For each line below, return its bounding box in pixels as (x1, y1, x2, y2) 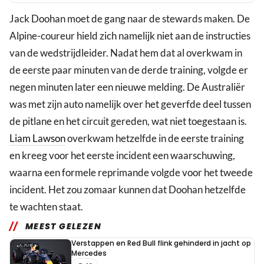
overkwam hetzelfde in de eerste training (65, 132, 244, 145)
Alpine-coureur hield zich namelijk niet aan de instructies (9, 29, 250, 42)
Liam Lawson (9, 132, 65, 145)
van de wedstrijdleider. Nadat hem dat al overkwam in (9, 47, 242, 60)
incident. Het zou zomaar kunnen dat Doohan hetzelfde (9, 183, 246, 196)
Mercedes (71, 248, 107, 259)
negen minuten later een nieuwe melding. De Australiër (9, 81, 245, 94)
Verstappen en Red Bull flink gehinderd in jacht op (71, 238, 251, 249)
